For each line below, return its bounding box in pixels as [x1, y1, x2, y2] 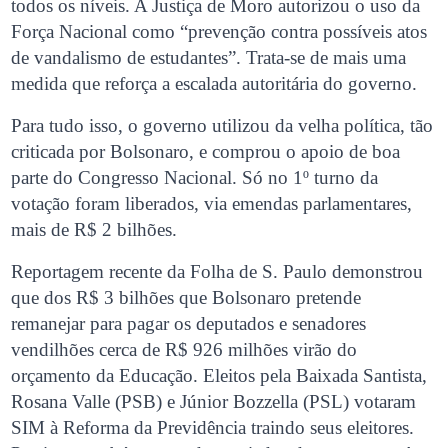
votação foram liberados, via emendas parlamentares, [11, 193, 413, 215]
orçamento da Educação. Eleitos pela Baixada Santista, [11, 365, 428, 387]
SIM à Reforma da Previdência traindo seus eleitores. [11, 417, 415, 439]
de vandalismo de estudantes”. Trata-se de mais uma [11, 47, 407, 69]
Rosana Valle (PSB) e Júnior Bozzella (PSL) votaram [11, 391, 417, 413]
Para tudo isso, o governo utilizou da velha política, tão [11, 115, 434, 137]
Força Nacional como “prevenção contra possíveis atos [11, 21, 428, 43]
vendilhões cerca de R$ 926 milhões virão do [11, 339, 358, 361]
